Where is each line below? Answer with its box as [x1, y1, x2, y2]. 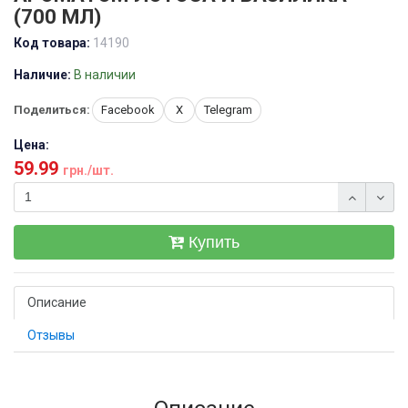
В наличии [74, 67, 136, 82]
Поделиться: [14, 103, 90, 117]
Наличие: [14, 67, 71, 82]
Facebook [101, 103, 155, 117]
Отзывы [27, 328, 75, 342]
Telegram [204, 103, 252, 117]
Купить [189, 233, 240, 251]
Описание [27, 295, 87, 310]
